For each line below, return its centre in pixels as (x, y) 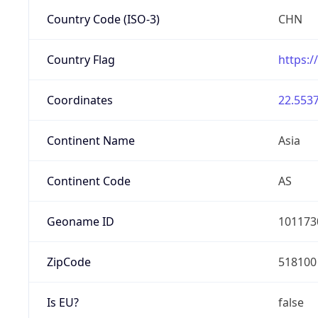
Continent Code (88, 181)
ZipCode (68, 262)
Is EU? (62, 302)
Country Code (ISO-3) (103, 19)
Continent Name (91, 140)
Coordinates (79, 100)
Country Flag (81, 59)
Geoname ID (80, 221)
